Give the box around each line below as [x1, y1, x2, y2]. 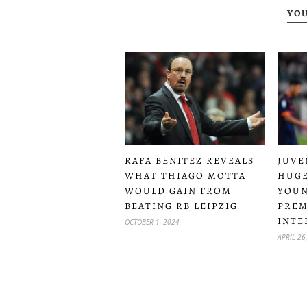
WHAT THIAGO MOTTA [125, 169, 246, 182]
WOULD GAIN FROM [125, 184, 232, 197]
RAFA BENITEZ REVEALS [125, 153, 254, 167]
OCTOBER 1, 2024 [125, 217, 180, 227]
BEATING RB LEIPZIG [125, 199, 238, 212]
